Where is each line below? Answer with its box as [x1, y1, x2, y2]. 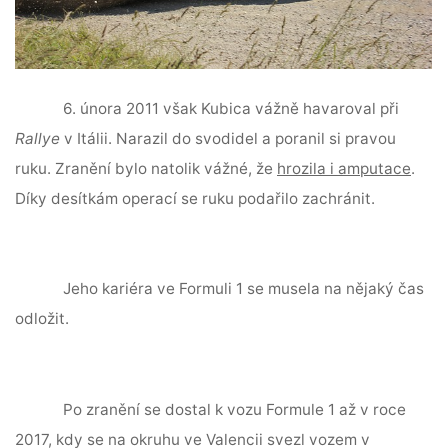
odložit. [15, 309, 70, 329]
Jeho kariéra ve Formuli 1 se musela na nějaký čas [63, 279, 425, 299]
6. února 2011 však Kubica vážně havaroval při [63, 99, 400, 119]
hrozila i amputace [277, 159, 412, 179]
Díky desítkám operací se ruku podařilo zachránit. [15, 189, 376, 209]
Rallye [15, 129, 61, 149]
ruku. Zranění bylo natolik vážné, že [15, 159, 278, 179]
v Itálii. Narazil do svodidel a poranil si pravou [60, 129, 397, 149]
